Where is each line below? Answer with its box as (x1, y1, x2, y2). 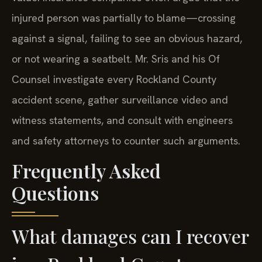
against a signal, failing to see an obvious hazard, (12, 32, 242, 46)
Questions (12, 180, 99, 205)
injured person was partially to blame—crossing (12, 11, 236, 25)
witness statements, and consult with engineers (12, 113, 233, 127)
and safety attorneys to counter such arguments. (12, 134, 240, 148)
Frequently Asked (12, 157, 161, 183)
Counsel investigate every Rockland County (12, 73, 216, 87)
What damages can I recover (12, 223, 249, 249)
